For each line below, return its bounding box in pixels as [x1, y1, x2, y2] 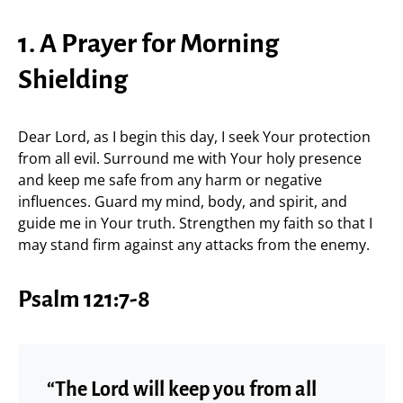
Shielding [18, 64, 128, 94]
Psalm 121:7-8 [18, 286, 150, 312]
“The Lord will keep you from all [47, 378, 317, 400]
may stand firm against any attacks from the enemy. [18, 234, 370, 255]
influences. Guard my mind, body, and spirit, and [18, 191, 347, 211]
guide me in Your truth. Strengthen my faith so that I [18, 212, 372, 233]
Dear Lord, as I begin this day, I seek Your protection [18, 126, 371, 147]
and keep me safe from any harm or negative [18, 169, 322, 190]
